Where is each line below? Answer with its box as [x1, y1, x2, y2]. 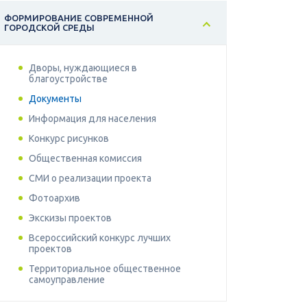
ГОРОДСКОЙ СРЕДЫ [4, 23, 95, 33]
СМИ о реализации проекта [29, 173, 151, 184]
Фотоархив [29, 193, 80, 204]
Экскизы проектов [29, 212, 112, 224]
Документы [29, 93, 82, 105]
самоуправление [29, 274, 105, 286]
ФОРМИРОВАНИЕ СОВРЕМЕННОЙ [4, 13, 153, 23]
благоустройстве [29, 73, 108, 85]
